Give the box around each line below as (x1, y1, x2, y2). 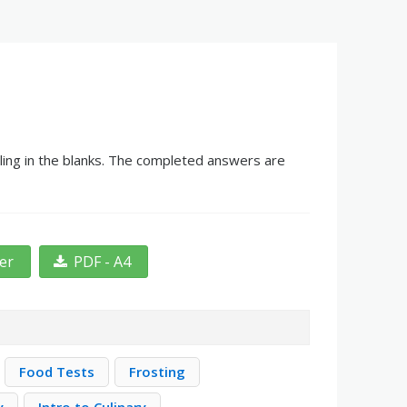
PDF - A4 (74, 252, 132, 272)
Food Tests (19, 362, 95, 381)
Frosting (129, 362, 186, 381)
